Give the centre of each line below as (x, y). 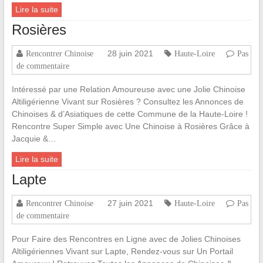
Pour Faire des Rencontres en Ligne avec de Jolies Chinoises (126, 239)
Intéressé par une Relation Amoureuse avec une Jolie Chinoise (128, 90)
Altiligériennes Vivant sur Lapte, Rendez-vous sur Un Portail (122, 252)
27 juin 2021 (130, 203)
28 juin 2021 (130, 54)
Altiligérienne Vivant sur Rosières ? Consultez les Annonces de (127, 102)
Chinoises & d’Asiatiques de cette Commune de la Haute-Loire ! (129, 114)
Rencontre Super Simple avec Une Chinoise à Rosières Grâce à (130, 127)
